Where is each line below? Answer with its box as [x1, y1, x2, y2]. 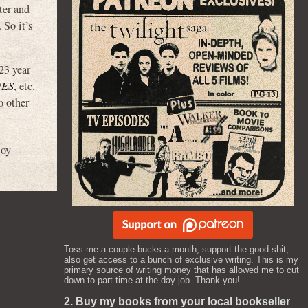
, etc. [14, 78, 35, 93]
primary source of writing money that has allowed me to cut [64, 265, 299, 275]
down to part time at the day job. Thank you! [64, 275, 240, 285]
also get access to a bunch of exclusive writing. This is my [64, 254, 298, 265]
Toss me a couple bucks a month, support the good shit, [64, 244, 289, 254]
